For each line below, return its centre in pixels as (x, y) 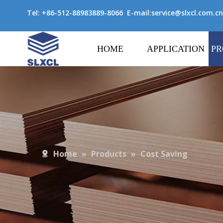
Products (109, 154)
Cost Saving (164, 154)
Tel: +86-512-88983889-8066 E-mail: (88, 13)
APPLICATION (176, 49)
